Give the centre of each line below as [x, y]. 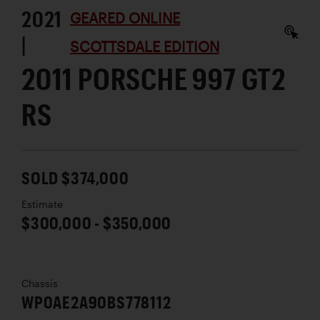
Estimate [42, 205]
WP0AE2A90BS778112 [96, 302]
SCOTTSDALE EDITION [144, 47]
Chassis [40, 284]
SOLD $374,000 [75, 178]
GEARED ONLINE [125, 18]
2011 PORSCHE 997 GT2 [154, 79]
